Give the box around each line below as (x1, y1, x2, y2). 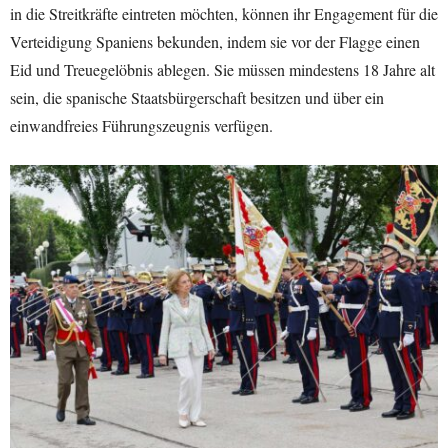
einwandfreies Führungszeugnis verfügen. (10, 115, 273, 137)
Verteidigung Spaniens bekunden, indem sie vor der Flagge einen (10, 31, 420, 53)
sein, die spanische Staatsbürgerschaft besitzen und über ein (10, 87, 384, 109)
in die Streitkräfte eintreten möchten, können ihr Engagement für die (10, 3, 438, 25)
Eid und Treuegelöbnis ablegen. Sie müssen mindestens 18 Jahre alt (10, 59, 435, 81)
